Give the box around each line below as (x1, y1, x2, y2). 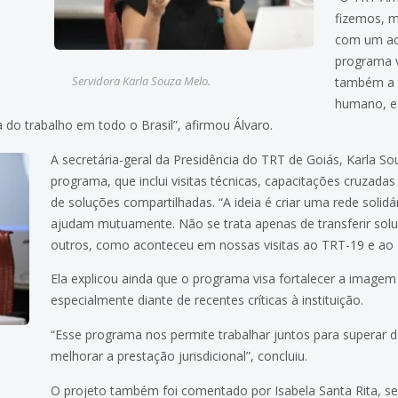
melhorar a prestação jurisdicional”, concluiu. (51, 347, 308, 365)
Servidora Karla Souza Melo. (72, 73, 211, 90)
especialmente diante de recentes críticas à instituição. (51, 291, 364, 309)
